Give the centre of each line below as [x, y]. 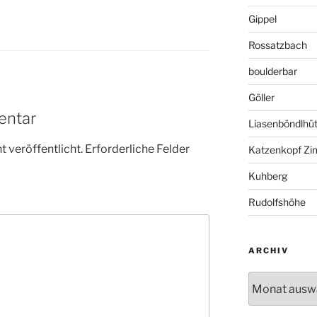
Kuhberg [267, 176]
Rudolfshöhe [277, 202]
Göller [261, 98]
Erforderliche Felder [137, 149]
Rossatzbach [277, 45]
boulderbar [272, 71]
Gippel [262, 19]
